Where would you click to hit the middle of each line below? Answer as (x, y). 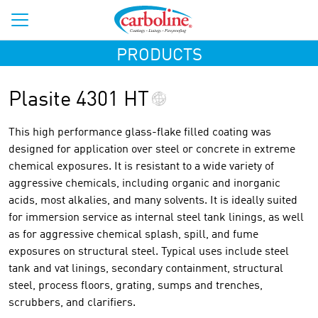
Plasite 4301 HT (79, 100)
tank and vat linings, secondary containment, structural (146, 269)
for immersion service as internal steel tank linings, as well (156, 218)
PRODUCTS (159, 56)
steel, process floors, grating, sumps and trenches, (136, 286)
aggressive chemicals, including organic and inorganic (144, 184)
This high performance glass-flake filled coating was (140, 133)
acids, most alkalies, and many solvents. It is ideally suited (153, 201)
